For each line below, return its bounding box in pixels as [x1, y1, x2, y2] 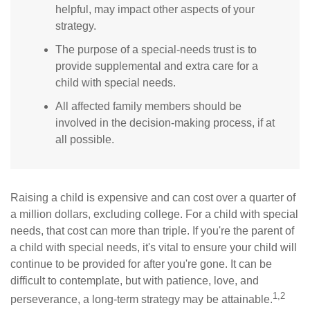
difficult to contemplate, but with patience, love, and [10, 275, 259, 287]
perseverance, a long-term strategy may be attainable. [10, 293, 273, 306]
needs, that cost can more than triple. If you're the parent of [10, 225, 294, 237]
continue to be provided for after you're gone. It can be [10, 258, 272, 271]
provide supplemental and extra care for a [55, 60, 258, 73]
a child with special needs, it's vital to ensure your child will [10, 241, 297, 254]
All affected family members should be [55, 100, 241, 113]
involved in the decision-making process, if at [55, 117, 275, 129]
